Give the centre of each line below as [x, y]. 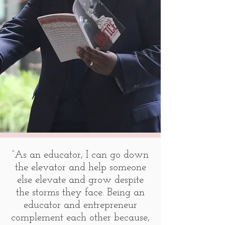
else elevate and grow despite [80, 180]
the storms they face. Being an [80, 193]
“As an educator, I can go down [80, 155]
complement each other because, [80, 218]
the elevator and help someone [80, 168]
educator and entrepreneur [80, 205]
